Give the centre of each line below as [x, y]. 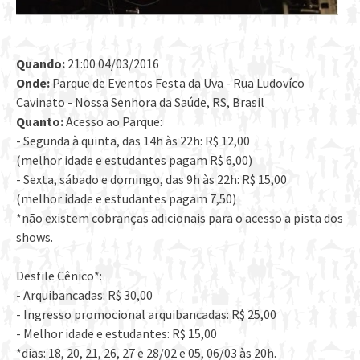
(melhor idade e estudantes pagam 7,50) [126, 199]
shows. [35, 237]
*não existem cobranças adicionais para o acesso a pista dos [180, 218]
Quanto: [40, 122]
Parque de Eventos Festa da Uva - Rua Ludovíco [177, 83]
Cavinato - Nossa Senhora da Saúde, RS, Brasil [140, 102]
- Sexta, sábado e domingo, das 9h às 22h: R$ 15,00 [151, 180]
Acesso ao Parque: [113, 122]
